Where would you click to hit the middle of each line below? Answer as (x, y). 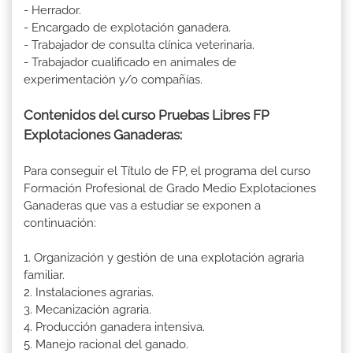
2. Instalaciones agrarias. (89, 292)
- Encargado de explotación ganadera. (127, 27)
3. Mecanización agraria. (87, 309)
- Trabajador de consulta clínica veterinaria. (139, 45)
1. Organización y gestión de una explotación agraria (164, 257)
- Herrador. (52, 10)
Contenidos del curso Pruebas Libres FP (147, 115)
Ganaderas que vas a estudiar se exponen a (142, 205)
